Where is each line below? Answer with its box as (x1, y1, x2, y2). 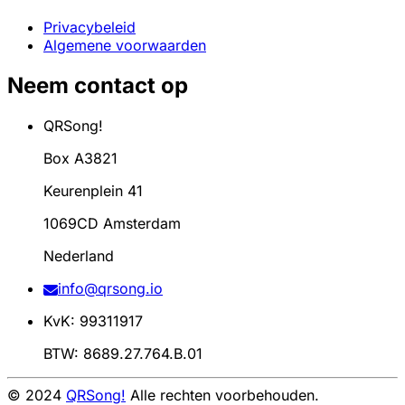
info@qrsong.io (58, 279, 163, 298)
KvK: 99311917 (43, 312, 143, 331)
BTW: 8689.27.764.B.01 (43, 344, 202, 363)
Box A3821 (43, 149, 118, 168)
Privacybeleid (43, 18, 136, 37)
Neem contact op (7, 72, 188, 99)
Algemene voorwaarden (43, 36, 206, 55)
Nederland (43, 247, 114, 266)
